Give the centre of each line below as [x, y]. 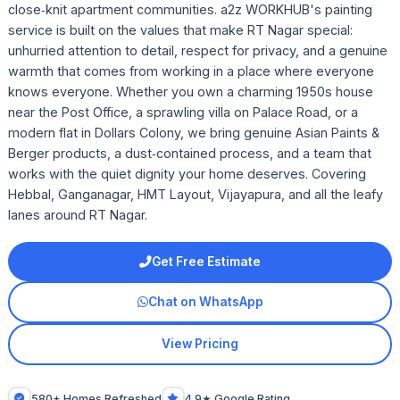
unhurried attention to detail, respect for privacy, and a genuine [197, 51]
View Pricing [200, 344]
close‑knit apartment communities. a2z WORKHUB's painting [190, 10]
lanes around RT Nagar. [77, 215]
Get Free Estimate [206, 261]
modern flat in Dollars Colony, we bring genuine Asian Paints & [193, 133]
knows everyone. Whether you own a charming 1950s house [190, 92]
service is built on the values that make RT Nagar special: [180, 30]
